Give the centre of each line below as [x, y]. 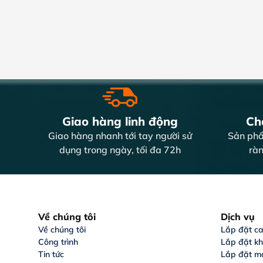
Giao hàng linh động [120, 122]
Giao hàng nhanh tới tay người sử [120, 136]
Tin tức [51, 254]
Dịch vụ [238, 217]
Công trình [58, 242]
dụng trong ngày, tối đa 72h [120, 150]
